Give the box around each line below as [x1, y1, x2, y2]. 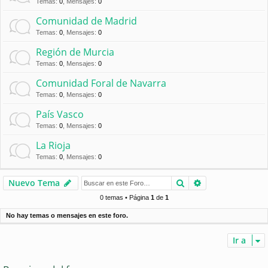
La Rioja [36, 138, 71, 152]
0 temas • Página [99, 193, 151, 201]
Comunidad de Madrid [36, 14, 137, 28]
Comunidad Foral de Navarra [36, 76, 166, 90]
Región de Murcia [36, 45, 114, 59]
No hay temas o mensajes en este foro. [6, 211, 128, 219]
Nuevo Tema [8, 176, 60, 188]
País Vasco [36, 107, 84, 121]
